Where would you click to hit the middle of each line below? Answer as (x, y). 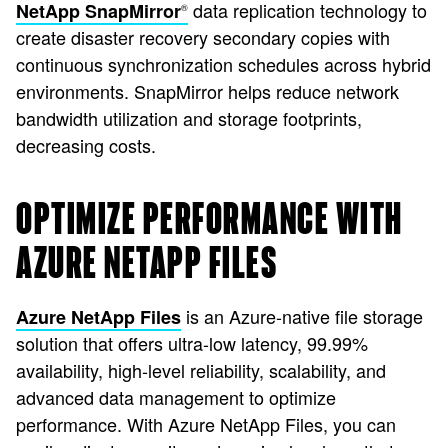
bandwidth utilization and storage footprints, (189, 118)
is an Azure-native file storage (302, 316)
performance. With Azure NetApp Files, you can (206, 424)
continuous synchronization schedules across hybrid (223, 64)
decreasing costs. (86, 145)
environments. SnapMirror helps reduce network (207, 91)
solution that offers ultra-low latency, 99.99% (192, 343)
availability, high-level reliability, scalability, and (201, 370)
